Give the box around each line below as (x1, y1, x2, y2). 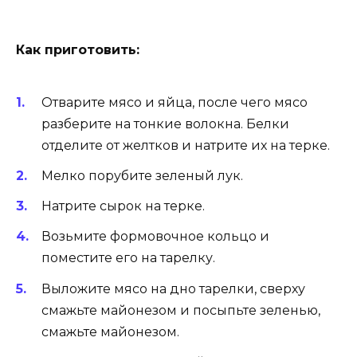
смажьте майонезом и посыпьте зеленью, (41, 302, 320, 318)
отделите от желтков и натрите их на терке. (41, 137, 330, 153)
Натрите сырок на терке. (41, 198, 205, 214)
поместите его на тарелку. (41, 250, 215, 266)
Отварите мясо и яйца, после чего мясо (41, 94, 308, 110)
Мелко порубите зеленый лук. (41, 168, 243, 184)
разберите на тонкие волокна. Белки (41, 116, 289, 131)
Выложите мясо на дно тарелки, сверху (41, 280, 305, 296)
